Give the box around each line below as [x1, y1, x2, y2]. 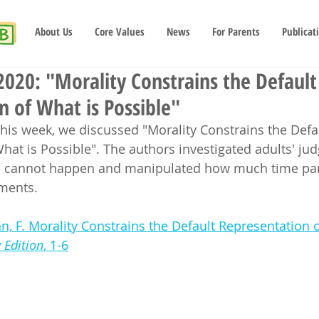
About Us [35, 24, 73, 38]
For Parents [212, 24, 260, 38]
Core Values [95, 24, 145, 38]
